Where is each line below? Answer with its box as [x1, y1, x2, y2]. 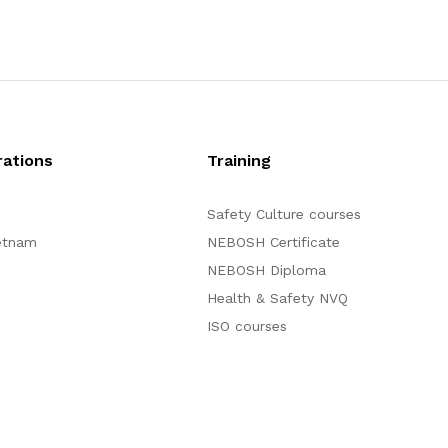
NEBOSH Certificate [206, 234, 340, 250]
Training [206, 151, 271, 170]
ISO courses [206, 318, 287, 334]
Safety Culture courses [206, 206, 361, 222]
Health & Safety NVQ [206, 290, 348, 306]
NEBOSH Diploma [206, 262, 326, 278]
